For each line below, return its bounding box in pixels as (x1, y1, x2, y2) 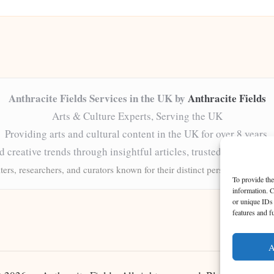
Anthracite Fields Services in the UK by (8, 91, 188, 106)
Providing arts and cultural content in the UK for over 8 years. (4, 127, 270, 141)
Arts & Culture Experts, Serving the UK (51, 109, 223, 123)
